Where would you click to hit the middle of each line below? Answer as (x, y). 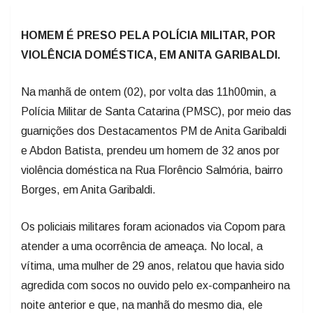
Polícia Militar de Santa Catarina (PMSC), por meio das (156, 111)
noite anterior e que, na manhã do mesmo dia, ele (142, 305)
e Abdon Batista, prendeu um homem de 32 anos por (150, 150)
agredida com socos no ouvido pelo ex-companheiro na (155, 285)
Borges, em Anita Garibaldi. (88, 189)
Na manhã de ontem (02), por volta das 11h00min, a (148, 92)
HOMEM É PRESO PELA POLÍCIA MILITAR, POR (148, 35)
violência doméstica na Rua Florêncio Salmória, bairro (152, 170)
